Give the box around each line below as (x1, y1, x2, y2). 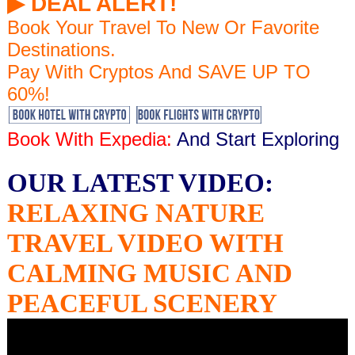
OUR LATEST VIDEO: (6, 168, 273, 198)
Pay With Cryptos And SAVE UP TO (6, 61, 311, 83)
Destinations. (6, 39, 116, 61)
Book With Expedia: (6, 128, 172, 151)
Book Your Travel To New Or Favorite (6, 17, 319, 39)
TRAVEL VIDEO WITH (6, 228, 284, 258)
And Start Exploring (171, 128, 339, 151)
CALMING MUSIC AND (6, 258, 292, 288)
